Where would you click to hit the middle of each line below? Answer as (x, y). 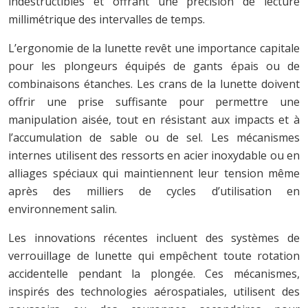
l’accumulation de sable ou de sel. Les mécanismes (154, 137)
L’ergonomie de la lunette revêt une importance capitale (154, 48)
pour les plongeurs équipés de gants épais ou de (154, 66)
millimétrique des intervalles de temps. (107, 19)
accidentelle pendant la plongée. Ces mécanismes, (154, 273)
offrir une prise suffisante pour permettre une (154, 101)
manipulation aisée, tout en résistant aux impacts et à (154, 119)
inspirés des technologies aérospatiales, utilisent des (154, 291)
